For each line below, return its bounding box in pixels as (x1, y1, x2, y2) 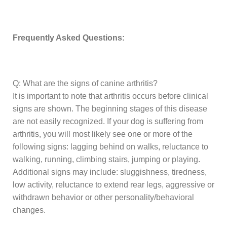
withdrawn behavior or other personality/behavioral (13, 193, 194, 202)
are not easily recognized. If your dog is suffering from (13, 117, 203, 126)
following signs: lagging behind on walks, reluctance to (13, 142, 208, 151)
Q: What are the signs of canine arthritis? (13, 79, 158, 88)
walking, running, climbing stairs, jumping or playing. (13, 155, 200, 164)
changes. (13, 205, 46, 214)
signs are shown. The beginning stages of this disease (13, 104, 207, 113)
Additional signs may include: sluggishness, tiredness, (13, 167, 207, 176)
